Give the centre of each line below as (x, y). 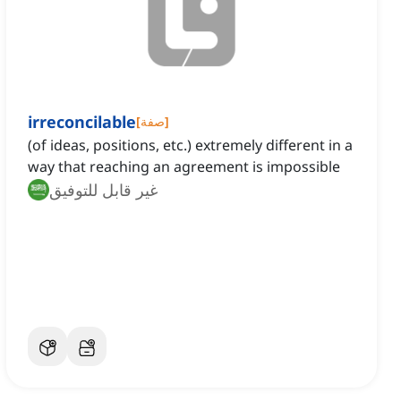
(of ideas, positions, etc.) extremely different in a (190, 145)
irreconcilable (82, 122)
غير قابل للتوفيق (103, 190)
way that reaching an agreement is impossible (184, 167)
